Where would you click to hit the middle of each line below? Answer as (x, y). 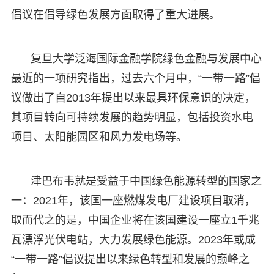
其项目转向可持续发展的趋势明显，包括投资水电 (132, 117)
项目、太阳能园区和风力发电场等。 (99, 137)
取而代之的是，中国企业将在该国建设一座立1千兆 (135, 220)
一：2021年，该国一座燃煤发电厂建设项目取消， (133, 200)
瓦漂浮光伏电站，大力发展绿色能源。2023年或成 (133, 239)
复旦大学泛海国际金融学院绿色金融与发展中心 (146, 58)
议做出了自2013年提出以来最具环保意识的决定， (133, 98)
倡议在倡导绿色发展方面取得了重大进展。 (115, 14)
